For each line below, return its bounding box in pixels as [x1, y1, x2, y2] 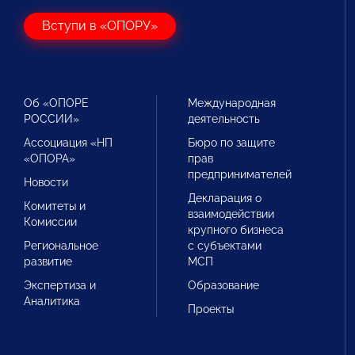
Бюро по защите [188, 136, 276, 149]
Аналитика [24, 295, 80, 307]
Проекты [188, 303, 235, 315]
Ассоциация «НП [24, 136, 113, 149]
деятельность [188, 113, 261, 125]
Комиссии [24, 216, 77, 228]
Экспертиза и [24, 279, 96, 292]
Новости [24, 176, 68, 189]
